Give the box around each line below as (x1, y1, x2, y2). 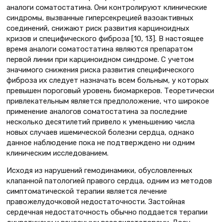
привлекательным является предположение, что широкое (6, 96, 209, 106)
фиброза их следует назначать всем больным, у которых (6, 75, 209, 85)
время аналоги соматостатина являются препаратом (6, 44, 193, 54)
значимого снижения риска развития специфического (6, 65, 194, 74)
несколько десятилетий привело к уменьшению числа (6, 117, 195, 126)
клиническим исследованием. (6, 148, 109, 158)
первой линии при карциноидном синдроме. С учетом (6, 55, 194, 64)
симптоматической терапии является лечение (6, 187, 167, 196)
